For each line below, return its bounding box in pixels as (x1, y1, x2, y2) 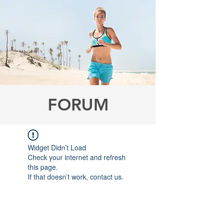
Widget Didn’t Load (28, 143, 86, 152)
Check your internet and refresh (28, 152, 126, 162)
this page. (28, 162, 58, 172)
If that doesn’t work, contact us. (28, 172, 124, 182)
